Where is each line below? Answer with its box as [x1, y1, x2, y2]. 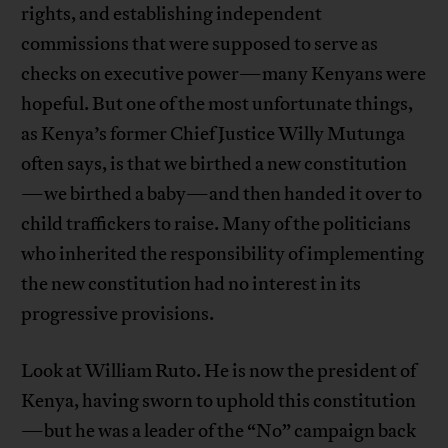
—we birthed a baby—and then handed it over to [21, 181, 423, 206]
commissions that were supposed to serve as [21, 31, 379, 56]
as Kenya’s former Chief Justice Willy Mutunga [21, 121, 406, 146]
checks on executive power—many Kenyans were [21, 61, 427, 86]
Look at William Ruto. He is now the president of [21, 358, 417, 383]
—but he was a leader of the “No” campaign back [21, 418, 417, 443]
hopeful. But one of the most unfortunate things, [21, 91, 414, 116]
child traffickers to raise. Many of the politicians [21, 211, 412, 236]
